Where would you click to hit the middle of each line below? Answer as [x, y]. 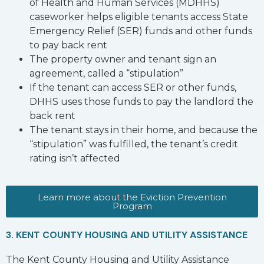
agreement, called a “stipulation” [106, 73]
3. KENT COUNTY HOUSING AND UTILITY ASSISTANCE [127, 235]
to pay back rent [68, 45]
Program [132, 206]
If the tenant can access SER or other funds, [133, 87]
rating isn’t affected [75, 158]
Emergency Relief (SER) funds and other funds [141, 31]
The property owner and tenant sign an [123, 59]
